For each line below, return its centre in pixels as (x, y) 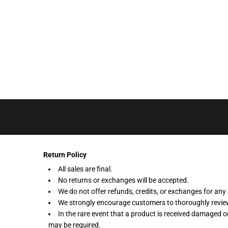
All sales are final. (85, 169)
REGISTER (44, 72)
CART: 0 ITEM (54, 108)
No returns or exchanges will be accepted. (124, 180)
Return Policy (65, 155)
